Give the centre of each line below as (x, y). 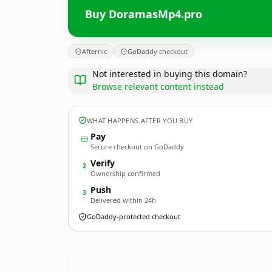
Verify (103, 163)
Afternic (94, 51)
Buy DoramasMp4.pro (144, 14)
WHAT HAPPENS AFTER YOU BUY (140, 120)
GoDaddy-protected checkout (134, 216)
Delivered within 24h (123, 200)
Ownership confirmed (125, 173)
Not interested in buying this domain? (170, 74)
